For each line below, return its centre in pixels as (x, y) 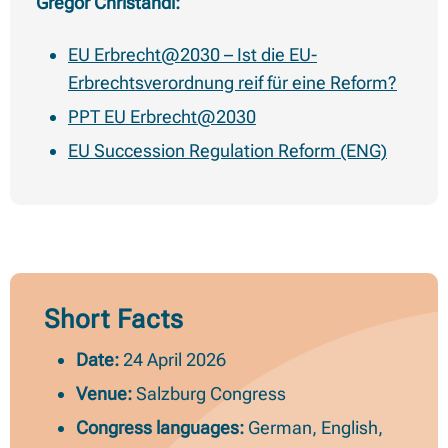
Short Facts (114, 319)
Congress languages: (160, 428)
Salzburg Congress (209, 394)
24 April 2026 (172, 360)
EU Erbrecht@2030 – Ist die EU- (192, 55)
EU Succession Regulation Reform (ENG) (227, 151)
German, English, (313, 428)
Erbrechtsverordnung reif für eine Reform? (232, 83)
